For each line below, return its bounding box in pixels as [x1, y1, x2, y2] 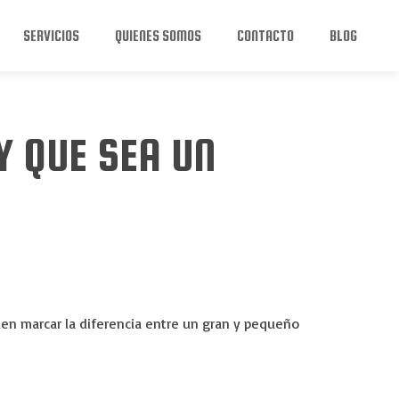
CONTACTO [237, 28, 295, 44]
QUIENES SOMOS [115, 28, 202, 44]
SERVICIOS [23, 28, 80, 44]
